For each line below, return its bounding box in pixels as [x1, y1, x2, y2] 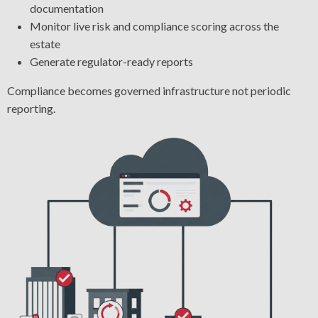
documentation [30, 1, 104, 16]
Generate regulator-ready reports [30, 55, 193, 69]
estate [30, 37, 60, 51]
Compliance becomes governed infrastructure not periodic [7, 84, 291, 98]
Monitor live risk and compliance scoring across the [30, 19, 279, 33]
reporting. [7, 102, 55, 116]
